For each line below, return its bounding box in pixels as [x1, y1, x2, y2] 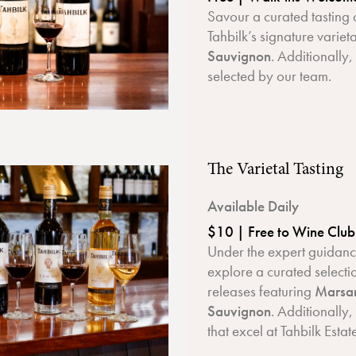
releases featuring [207, 281, 315, 301]
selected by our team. [207, 66, 335, 86]
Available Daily [207, 196, 302, 216]
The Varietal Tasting [207, 161, 347, 179]
